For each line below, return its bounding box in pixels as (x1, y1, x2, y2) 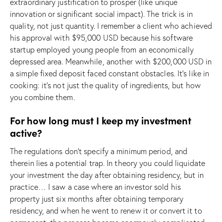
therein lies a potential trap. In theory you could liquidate (10, 158, 206, 168)
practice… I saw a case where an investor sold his (10, 181, 181, 192)
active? (10, 125, 42, 139)
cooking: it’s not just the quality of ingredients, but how (10, 80, 201, 90)
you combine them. (10, 92, 75, 102)
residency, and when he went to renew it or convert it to (10, 205, 202, 216)
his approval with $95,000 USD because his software (10, 32, 193, 43)
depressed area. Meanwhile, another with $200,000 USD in (10, 56, 212, 66)
